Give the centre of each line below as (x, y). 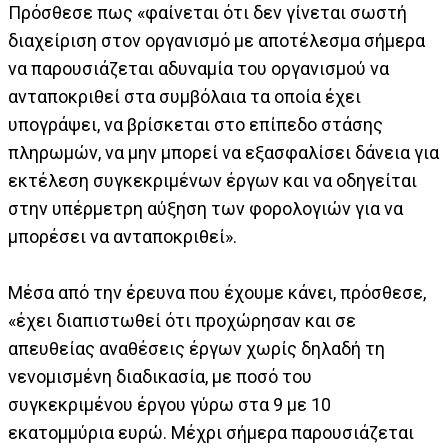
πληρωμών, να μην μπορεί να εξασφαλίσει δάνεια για (223, 152)
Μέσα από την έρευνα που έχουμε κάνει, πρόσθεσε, (217, 292)
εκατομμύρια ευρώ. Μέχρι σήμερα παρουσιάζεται (211, 432)
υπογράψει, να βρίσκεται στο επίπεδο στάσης (195, 124)
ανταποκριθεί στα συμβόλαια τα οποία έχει (184, 96)
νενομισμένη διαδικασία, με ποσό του (160, 376)
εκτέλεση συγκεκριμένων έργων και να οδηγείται (212, 180)
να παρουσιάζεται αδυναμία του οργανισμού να (198, 68)
